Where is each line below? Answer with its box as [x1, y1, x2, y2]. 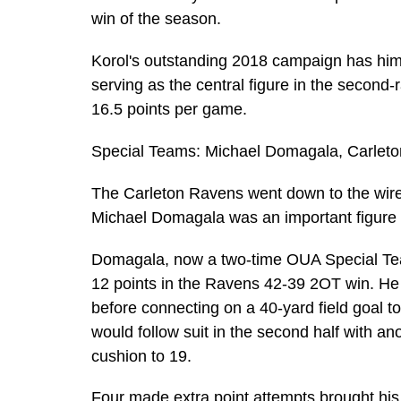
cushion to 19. [91, 346, 192, 365]
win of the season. [91, 9, 221, 28]
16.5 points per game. [91, 99, 247, 118]
